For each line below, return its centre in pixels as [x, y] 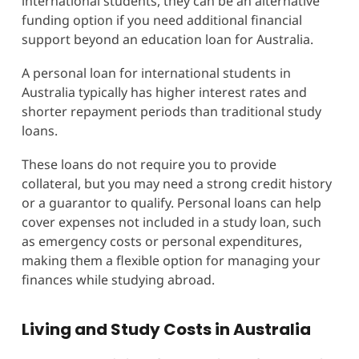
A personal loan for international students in [156, 73]
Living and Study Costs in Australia [166, 329]
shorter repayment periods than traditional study [171, 111]
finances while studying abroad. [118, 279]
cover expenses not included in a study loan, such [171, 222]
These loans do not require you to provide [149, 164]
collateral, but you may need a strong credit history [176, 183]
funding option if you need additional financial [161, 20]
